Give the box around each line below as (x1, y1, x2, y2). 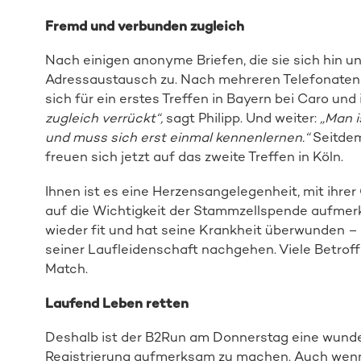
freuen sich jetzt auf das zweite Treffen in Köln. (44, 148, 343, 165)
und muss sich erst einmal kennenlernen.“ (44, 129, 309, 146)
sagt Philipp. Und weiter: (162, 110, 320, 127)
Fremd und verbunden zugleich (44, 17, 244, 34)
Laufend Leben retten (44, 294, 189, 311)
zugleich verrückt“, (44, 110, 163, 127)
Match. (44, 259, 88, 276)
